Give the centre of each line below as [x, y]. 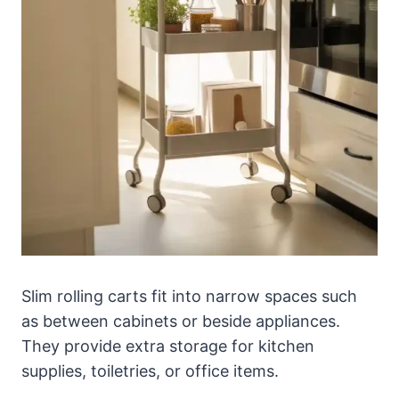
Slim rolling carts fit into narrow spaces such [189, 296]
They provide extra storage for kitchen [168, 346]
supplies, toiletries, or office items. [150, 370]
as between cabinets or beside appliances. [181, 321]
